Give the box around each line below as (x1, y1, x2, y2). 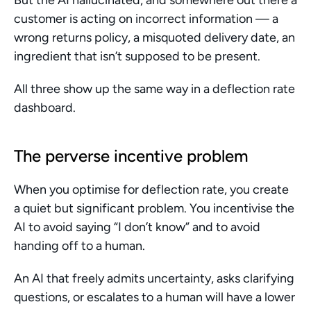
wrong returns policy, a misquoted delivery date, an (14, 30, 295, 45)
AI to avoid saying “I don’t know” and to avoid (14, 219, 260, 235)
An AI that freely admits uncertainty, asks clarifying (14, 271, 294, 286)
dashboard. (14, 100, 76, 115)
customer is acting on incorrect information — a (14, 11, 278, 26)
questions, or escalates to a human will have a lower (14, 289, 295, 305)
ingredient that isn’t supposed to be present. (14, 49, 260, 64)
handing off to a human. (14, 238, 145, 253)
